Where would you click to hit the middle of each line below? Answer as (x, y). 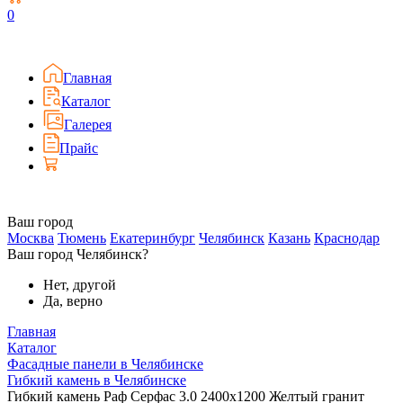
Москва (31, 238)
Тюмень (82, 238)
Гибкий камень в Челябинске (97, 380)
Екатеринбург (152, 238)
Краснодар (347, 238)
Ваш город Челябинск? (78, 254)
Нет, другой (80, 285)
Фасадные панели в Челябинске (105, 364)
